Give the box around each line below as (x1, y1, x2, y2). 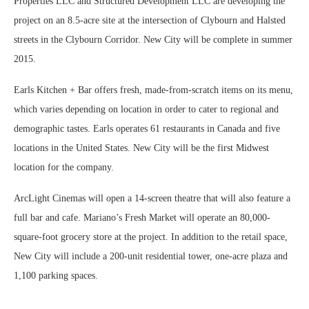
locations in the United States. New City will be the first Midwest (14, 142, 269, 153)
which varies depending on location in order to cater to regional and (14, 103, 279, 114)
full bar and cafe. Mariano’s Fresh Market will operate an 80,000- (14, 212, 270, 223)
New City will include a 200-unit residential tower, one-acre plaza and (14, 250, 288, 261)
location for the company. (14, 161, 114, 172)
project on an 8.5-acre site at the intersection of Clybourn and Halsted (14, 14, 286, 26)
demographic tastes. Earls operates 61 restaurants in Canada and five (14, 123, 280, 134)
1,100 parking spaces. (14, 270, 98, 281)
